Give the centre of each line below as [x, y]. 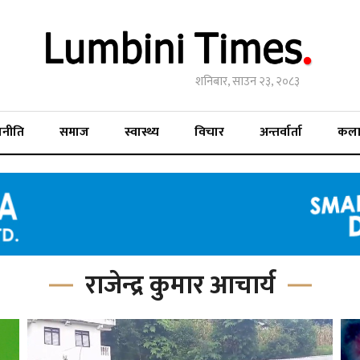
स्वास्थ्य [142, 133]
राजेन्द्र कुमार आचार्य [180, 285]
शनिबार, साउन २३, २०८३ [247, 82]
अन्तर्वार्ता [281, 133]
